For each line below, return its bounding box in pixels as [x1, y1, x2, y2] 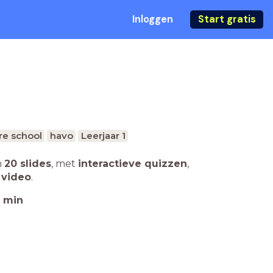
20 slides [4, 158, 51, 169]
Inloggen [132, 13, 173, 26]
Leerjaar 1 [80, 130, 126, 141]
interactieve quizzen [78, 158, 187, 169]
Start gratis [197, 13, 256, 26]
